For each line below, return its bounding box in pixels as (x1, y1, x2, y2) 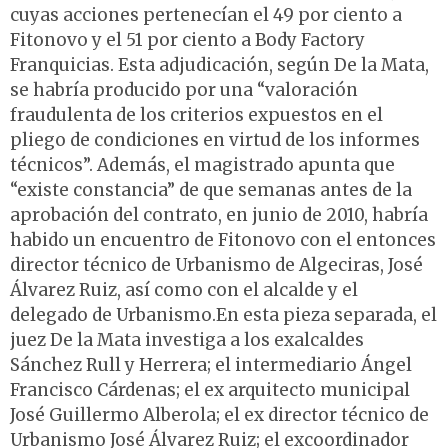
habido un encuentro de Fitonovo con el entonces (10, 229, 436, 252)
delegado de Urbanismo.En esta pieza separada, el (10, 304, 437, 327)
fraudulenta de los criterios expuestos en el (10, 104, 383, 127)
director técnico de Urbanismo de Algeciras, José (10, 254, 423, 277)
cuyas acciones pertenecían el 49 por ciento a (10, 4, 402, 27)
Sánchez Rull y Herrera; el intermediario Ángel (10, 354, 412, 377)
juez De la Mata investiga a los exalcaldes (10, 329, 364, 352)
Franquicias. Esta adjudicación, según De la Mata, (10, 54, 429, 77)
